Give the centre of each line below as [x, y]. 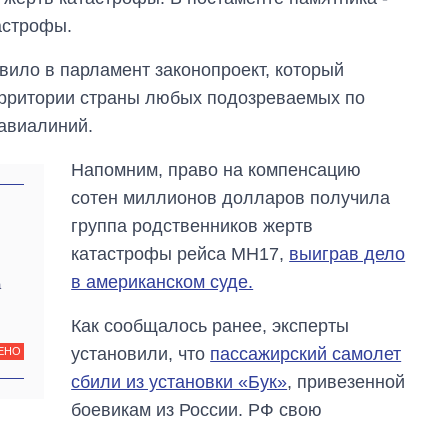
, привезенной [346, 382]
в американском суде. [162, 282]
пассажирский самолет [306, 354]
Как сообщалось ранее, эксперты [210, 326]
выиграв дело [347, 254]
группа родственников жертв [192, 226]
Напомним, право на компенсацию [216, 170]
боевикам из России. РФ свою [197, 410]
